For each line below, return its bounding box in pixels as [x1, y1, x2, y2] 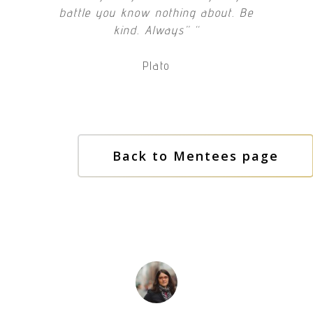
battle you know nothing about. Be [59, 6, 254, 20]
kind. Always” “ [114, 23, 199, 38]
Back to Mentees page [112, 147, 279, 165]
